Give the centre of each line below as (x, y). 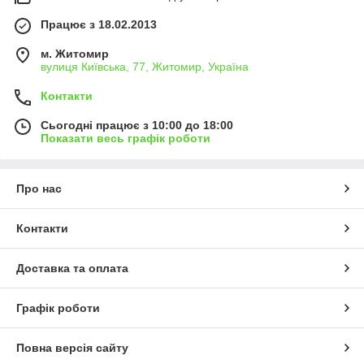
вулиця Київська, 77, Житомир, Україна (145, 67)
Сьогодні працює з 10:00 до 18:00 (137, 125)
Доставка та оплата (72, 268)
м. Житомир (75, 54)
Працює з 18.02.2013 (99, 24)
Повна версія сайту (72, 348)
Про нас (39, 188)
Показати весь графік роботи (126, 138)
